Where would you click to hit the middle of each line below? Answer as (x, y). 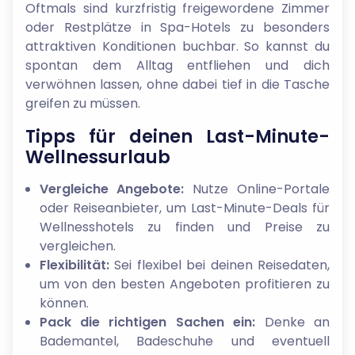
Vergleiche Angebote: (112, 189)
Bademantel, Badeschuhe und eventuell (184, 341)
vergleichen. (77, 246)
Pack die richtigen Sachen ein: (147, 322)
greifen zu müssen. (83, 103)
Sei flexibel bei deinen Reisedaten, (219, 265)
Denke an (293, 322)
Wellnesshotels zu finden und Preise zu (184, 227)
